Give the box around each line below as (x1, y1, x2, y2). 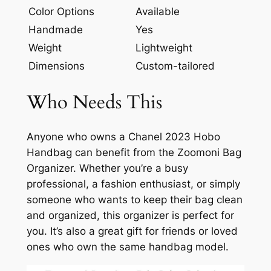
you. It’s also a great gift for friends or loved (26, 225, 238, 238)
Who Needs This (26, 89, 162, 115)
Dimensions (28, 60, 85, 73)
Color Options (28, 5, 94, 18)
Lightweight (135, 42, 192, 54)
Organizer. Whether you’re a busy (26, 162, 188, 175)
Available (135, 5, 180, 18)
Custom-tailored (135, 60, 215, 73)
